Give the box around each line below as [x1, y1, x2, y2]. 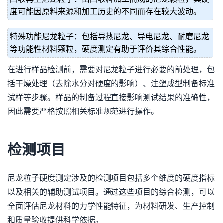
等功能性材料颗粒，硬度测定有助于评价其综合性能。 [10, 45, 201, 53]
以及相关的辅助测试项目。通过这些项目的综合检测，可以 [7, 188, 215, 196]
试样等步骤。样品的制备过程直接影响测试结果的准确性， [7, 93, 215, 102]
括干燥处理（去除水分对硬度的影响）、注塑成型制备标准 [7, 79, 215, 88]
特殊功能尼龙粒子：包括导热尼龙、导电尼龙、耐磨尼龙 [10, 32, 209, 41]
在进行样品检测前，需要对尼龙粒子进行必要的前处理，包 [7, 65, 215, 74]
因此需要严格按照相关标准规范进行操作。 [7, 107, 159, 115]
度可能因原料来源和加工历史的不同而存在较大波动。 [10, 7, 201, 16]
